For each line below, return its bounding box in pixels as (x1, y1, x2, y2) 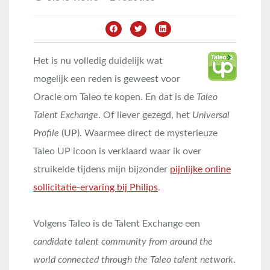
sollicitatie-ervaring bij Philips (33, 183, 158, 192)
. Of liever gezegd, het (98, 110, 192, 120)
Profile (33, 128, 59, 138)
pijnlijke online (170, 165, 231, 174)
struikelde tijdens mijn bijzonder (33, 165, 170, 174)
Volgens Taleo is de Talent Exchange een (33, 219, 200, 228)
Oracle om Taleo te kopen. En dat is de (33, 92, 194, 102)
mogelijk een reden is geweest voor (33, 74, 180, 84)
